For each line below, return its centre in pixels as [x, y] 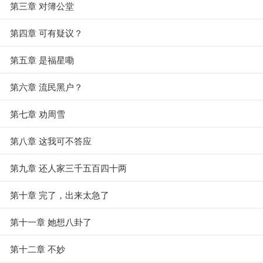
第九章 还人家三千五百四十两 [68, 168]
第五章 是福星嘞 [42, 60]
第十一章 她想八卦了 [51, 222]
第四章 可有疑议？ [46, 33]
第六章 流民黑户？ [46, 87]
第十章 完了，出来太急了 [60, 195]
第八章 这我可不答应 [51, 141]
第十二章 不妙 [38, 249]
